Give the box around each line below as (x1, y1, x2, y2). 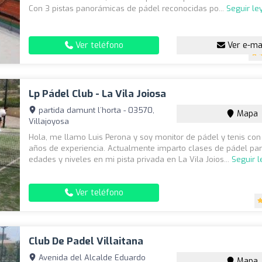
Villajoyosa (29, 116, 70, 126)
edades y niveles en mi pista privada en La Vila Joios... (29, 154, 232, 164)
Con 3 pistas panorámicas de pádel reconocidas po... (29, 3, 227, 13)
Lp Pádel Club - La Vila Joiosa (29, 87, 167, 101)
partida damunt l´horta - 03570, (36, 105, 155, 115)
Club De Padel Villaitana (29, 234, 144, 248)
